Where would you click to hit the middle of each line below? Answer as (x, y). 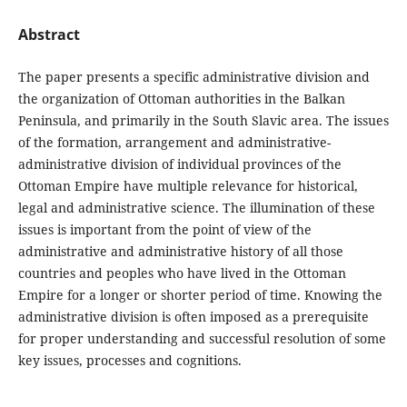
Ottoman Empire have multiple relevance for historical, (188, 186)
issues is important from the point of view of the (164, 229)
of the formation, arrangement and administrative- (174, 142)
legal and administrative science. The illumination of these (196, 208)
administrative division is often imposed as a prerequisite (193, 317)
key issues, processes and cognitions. (129, 360)
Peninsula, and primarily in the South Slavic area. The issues (203, 120)
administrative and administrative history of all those (180, 251)
